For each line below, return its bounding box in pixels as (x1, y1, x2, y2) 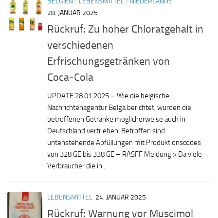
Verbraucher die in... (47, 161, 107, 170)
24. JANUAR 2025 (95, 193, 146, 201)
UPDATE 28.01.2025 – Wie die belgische (47, 91, 169, 100)
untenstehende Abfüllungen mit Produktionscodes (47, 138, 201, 147)
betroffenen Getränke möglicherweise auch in (47, 114, 185, 124)
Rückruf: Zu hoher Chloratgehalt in (47, 22, 203, 36)
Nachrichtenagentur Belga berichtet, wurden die (47, 103, 191, 112)
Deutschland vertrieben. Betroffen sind (47, 126, 165, 135)
